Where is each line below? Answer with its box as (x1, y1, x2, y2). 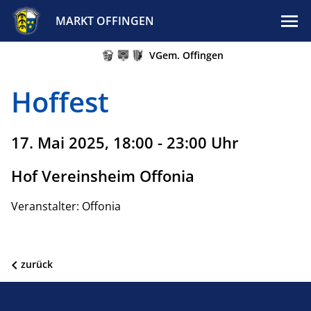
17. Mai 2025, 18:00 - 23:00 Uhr (11, 132, 239, 153)
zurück (21, 258, 53, 271)
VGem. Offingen (149, 49, 224, 62)
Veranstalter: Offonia (11, 199, 121, 214)
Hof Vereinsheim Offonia (11, 165, 194, 186)
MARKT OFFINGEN (55, 13, 154, 28)
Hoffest (11, 83, 109, 121)
